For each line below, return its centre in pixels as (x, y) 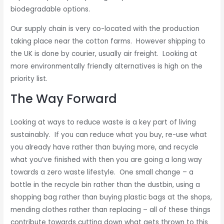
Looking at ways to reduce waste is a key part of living (103, 122)
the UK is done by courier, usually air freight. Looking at (104, 54)
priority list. (29, 79)
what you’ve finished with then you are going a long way (106, 159)
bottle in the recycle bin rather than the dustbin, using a (105, 184)
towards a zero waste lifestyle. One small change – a (102, 172)
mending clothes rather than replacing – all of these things (111, 209)
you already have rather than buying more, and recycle (105, 147)
